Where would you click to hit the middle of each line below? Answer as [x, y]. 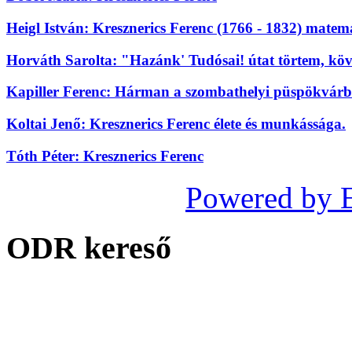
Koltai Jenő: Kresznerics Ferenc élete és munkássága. [176, 124]
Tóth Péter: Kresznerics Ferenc [105, 156]
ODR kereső [89, 248]
